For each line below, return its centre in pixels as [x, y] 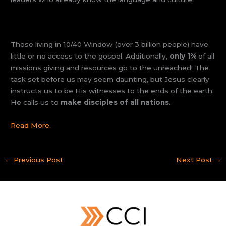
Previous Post [38, 160]
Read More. [31, 125]
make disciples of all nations [115, 103]
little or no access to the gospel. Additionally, [90, 56]
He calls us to [36, 103]
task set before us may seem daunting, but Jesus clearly [110, 79]
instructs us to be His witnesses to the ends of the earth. [112, 91]
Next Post [195, 160]
